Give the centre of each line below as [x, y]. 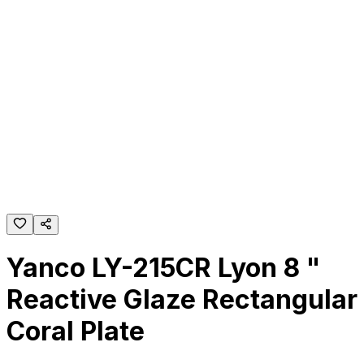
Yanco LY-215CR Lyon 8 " [163, 268]
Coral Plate [76, 331]
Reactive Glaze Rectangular [182, 300]
